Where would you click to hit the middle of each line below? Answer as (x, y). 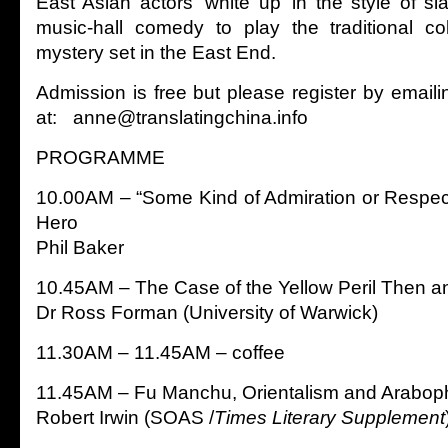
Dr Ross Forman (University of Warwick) (207, 312)
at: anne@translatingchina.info (172, 117)
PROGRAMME (100, 157)
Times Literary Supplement (329, 417)
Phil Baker (80, 247)
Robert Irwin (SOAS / (125, 417)
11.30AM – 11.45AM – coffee (160, 352)
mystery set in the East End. (156, 52)
